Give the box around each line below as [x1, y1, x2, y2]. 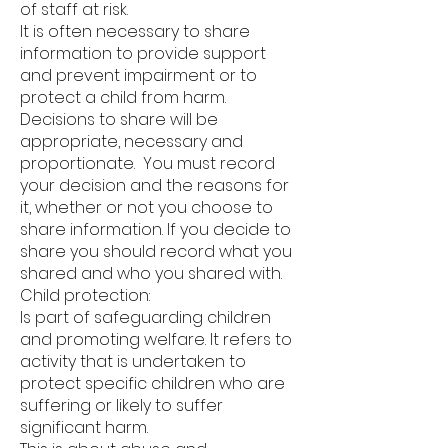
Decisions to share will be [20, 108, 218, 131]
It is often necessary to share [20, 20, 250, 43]
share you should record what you [20, 240, 292, 263]
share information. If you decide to [20, 218, 291, 241]
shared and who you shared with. [20, 262, 286, 285]
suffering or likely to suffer [20, 394, 223, 417]
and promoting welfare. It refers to [20, 328, 292, 351]
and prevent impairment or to [20, 64, 257, 87]
